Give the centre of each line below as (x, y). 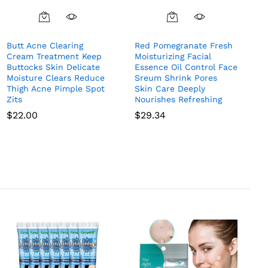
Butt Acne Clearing (45, 46)
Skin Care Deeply (170, 89)
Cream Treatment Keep (54, 57)
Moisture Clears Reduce (56, 78)
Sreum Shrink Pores (176, 78)
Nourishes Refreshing (178, 100)
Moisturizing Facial (173, 57)
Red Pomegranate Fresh (184, 46)
